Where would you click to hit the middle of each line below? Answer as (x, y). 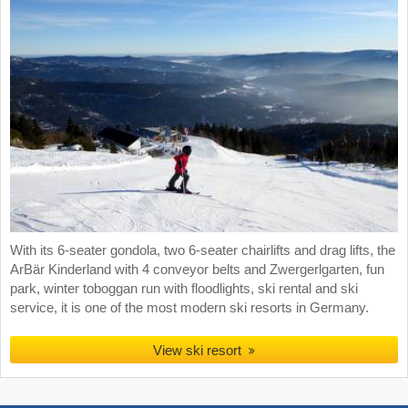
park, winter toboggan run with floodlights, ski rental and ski (184, 289)
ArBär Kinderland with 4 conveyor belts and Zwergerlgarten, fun (197, 270)
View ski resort (198, 351)
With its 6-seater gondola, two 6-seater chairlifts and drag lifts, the (203, 251)
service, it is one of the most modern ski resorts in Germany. (189, 308)
